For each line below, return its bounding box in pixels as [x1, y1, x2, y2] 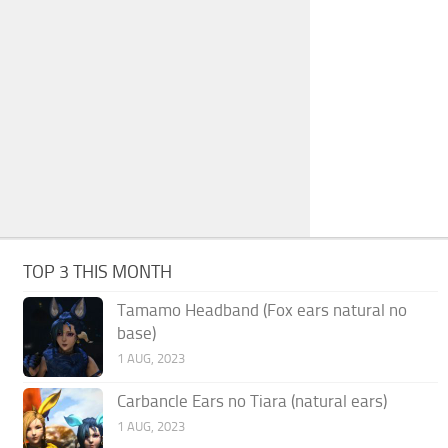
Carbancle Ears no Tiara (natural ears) [117, 391, 388, 411]
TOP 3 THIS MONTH [23, 261, 173, 283]
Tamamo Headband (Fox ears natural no [117, 300, 408, 320]
